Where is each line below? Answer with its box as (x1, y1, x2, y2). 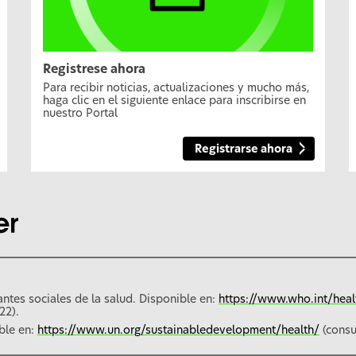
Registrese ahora (43, 64, 145, 76)
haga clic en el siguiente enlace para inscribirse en (43, 95, 306, 107)
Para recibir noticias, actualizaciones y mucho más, (43, 83, 309, 95)
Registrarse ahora (195, 143, 292, 155)
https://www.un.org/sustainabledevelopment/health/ (37, 324, 319, 336)
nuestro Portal (43, 108, 118, 120)
